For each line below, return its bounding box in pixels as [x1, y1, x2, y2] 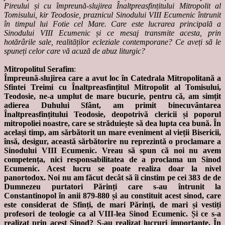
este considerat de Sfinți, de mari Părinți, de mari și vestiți [4, 200, 221, 209]
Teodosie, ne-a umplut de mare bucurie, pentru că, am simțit [4, 92, 221, 101]
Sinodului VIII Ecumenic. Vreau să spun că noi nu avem [4, 146, 221, 155]
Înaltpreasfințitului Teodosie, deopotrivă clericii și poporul [4, 110, 221, 119]
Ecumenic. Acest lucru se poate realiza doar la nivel [4, 164, 221, 173]
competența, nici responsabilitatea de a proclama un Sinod [4, 155, 221, 164]
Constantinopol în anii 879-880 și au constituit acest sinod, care [4, 191, 221, 200]
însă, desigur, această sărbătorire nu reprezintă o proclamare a [4, 137, 221, 146]
